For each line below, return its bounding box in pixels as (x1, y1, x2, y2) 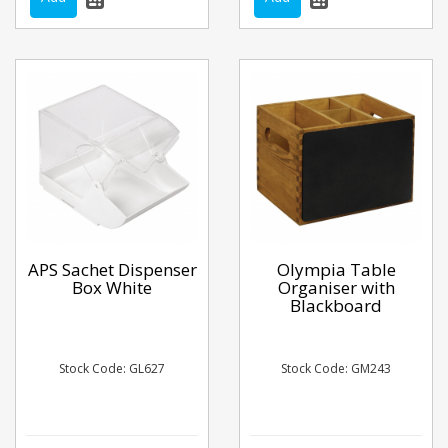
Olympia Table (276, 257, 396, 281)
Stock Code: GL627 (59, 360, 165, 377)
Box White (72, 275, 152, 299)
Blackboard (290, 293, 382, 317)
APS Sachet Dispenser (27, 257, 197, 281)
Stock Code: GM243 (281, 360, 391, 377)
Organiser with (277, 275, 395, 299)
